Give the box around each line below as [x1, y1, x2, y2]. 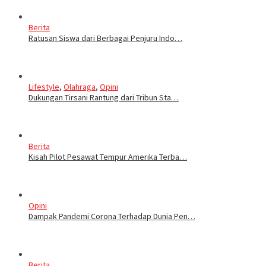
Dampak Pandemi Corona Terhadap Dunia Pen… [28, 210, 195, 221]
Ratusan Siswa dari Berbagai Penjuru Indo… [28, 32, 182, 43]
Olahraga [64, 81, 96, 92]
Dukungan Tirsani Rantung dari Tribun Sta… [28, 91, 179, 103]
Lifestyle [28, 81, 59, 92]
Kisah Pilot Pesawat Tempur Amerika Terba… [28, 151, 187, 162]
